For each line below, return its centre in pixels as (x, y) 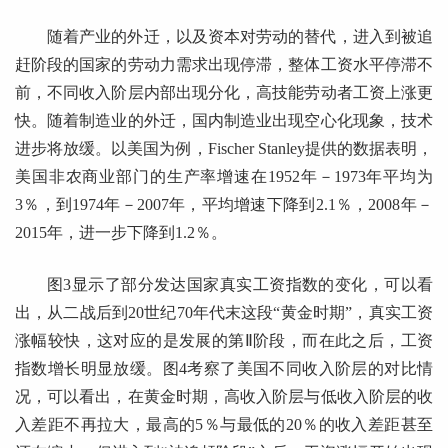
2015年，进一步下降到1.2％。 (121, 232)
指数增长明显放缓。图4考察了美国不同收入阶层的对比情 (224, 368)
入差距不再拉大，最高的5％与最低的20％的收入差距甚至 (224, 424)
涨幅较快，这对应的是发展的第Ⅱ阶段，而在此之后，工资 (224, 340)
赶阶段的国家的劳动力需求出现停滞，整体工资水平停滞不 (224, 64)
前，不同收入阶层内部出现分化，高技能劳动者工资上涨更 (224, 92)
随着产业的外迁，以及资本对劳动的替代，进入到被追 (240, 36)
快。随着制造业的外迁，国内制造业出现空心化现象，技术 (224, 120)
